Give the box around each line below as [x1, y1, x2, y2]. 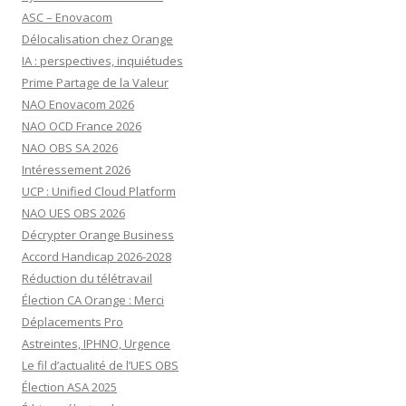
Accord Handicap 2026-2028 [22, 247, 171, 265]
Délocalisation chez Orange [22, 30, 173, 47]
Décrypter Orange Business [22, 226, 174, 243]
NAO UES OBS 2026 [22, 204, 125, 221]
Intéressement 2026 [22, 160, 130, 178]
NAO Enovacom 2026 [22, 95, 134, 112]
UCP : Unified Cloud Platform [22, 182, 176, 199]
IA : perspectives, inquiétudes [22, 52, 183, 69]
